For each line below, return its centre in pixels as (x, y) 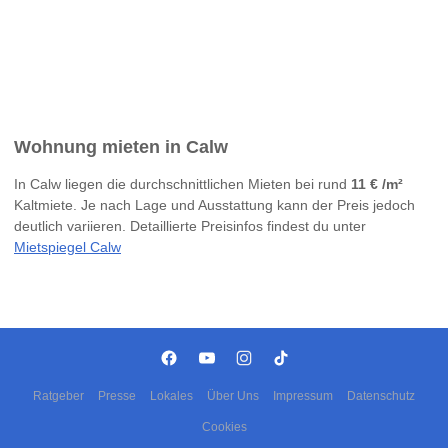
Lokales (171, 396)
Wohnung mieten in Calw (121, 146)
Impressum (303, 396)
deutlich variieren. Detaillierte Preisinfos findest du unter (190, 226)
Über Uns (233, 396)
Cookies (224, 427)
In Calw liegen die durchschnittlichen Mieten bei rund (182, 184)
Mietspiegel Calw (67, 247)
